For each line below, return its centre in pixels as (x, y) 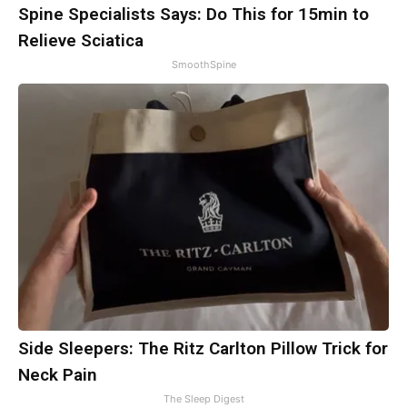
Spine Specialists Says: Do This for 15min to (194, 15)
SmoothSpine (203, 65)
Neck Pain (58, 375)
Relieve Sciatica (81, 41)
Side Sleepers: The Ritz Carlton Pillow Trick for (203, 349)
